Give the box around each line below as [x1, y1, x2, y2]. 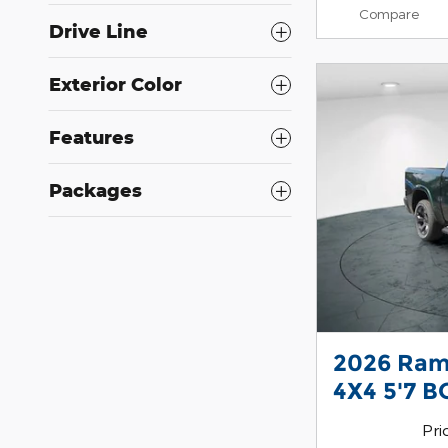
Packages [49, 179, 142, 202]
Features [49, 126, 134, 149]
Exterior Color [49, 73, 182, 96]
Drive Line [49, 20, 148, 43]
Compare [358, 4, 419, 22]
